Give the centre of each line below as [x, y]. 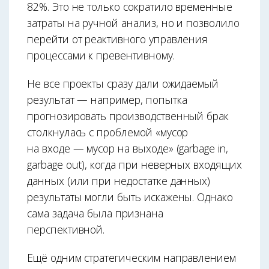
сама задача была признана [95, 213]
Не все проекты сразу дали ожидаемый [123, 84]
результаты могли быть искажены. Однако [130, 197]
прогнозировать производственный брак [128, 116]
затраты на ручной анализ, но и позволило [133, 23]
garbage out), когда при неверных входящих [134, 165]
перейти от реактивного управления [118, 39]
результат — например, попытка [107, 100]
